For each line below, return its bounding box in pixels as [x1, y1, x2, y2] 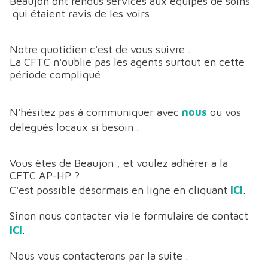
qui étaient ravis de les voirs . [10, 7, 159, 20]
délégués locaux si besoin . [10, 121, 142, 134]
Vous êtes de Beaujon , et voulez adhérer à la [10, 157, 228, 170]
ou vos [207, 106, 241, 119]
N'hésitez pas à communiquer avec [10, 106, 182, 119]
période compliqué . [10, 68, 109, 81]
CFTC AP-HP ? [10, 169, 83, 182]
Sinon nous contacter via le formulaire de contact [10, 209, 248, 223]
